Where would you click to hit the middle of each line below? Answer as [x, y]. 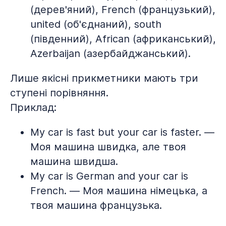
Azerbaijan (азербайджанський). [110, 53]
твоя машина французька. [96, 205]
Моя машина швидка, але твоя [108, 147]
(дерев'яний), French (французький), [123, 10]
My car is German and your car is [109, 176]
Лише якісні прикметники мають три [104, 78]
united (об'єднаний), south [96, 24]
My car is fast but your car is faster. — [122, 132]
